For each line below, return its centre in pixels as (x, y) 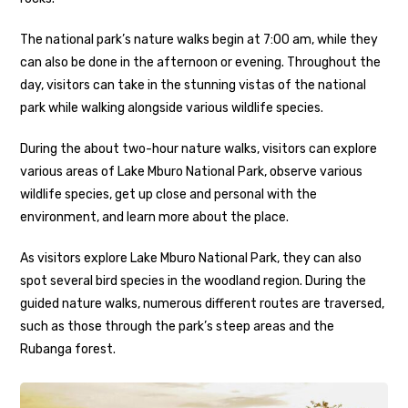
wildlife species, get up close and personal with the (169, 195)
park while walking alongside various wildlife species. (172, 108)
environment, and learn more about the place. (155, 218)
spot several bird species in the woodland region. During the (194, 281)
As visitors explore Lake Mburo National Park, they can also (191, 259)
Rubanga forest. (68, 350)
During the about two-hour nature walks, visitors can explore (199, 149)
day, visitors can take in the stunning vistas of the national (194, 86)
